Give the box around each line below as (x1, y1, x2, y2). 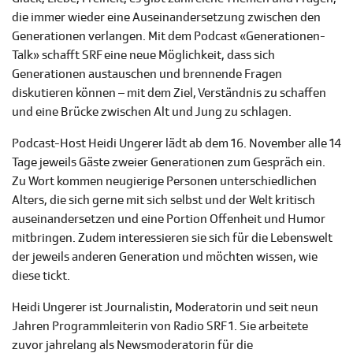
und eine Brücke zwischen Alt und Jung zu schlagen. (12, 104, 292, 121)
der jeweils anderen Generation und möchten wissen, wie (12, 249, 318, 266)
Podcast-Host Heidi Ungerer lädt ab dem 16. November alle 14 (12, 136, 341, 152)
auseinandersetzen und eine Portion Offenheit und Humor (12, 211, 325, 228)
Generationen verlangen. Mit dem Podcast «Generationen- (12, 28, 325, 45)
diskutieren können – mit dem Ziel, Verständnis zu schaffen (12, 85, 326, 102)
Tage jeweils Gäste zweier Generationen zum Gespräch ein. (12, 154, 325, 171)
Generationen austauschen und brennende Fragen (12, 66, 282, 83)
